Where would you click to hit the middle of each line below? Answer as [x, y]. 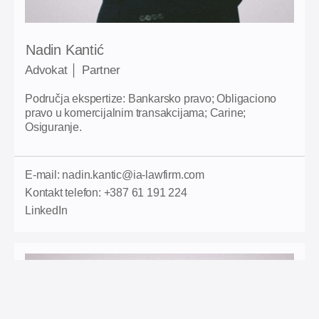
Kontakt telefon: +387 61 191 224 [106, 193]
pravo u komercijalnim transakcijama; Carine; [136, 113]
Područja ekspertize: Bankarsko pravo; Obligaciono [151, 99]
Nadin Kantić [65, 50]
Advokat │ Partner [73, 70]
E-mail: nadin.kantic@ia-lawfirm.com [115, 175]
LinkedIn [46, 211]
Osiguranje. [53, 127]
